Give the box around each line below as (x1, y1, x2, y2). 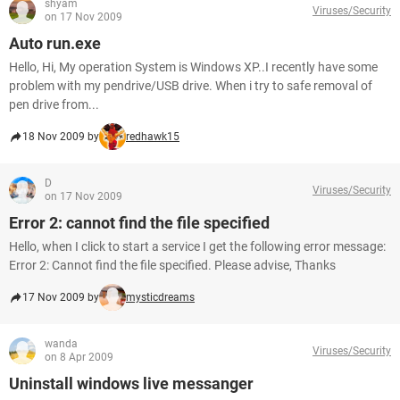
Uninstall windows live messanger (9, 374, 254, 393)
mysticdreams (126, 291, 195, 304)
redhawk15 (126, 130, 179, 143)
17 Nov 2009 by (22, 291, 99, 304)
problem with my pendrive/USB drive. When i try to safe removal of (9, 79, 372, 93)
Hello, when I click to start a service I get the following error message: (9, 239, 386, 254)
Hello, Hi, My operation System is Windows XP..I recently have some (9, 60, 378, 74)
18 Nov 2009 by (22, 130, 99, 143)
